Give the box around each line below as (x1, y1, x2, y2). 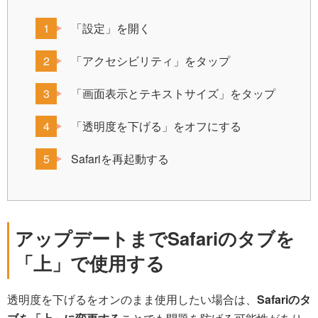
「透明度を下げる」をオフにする (71, 118, 241, 134)
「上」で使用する (15, 250, 165, 276)
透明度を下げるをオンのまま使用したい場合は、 (7, 291, 257, 307)
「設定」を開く (71, 20, 150, 36)
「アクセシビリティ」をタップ (71, 53, 230, 69)
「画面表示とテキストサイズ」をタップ (71, 85, 275, 102)
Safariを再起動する (71, 150, 169, 167)
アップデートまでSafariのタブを (15, 225, 295, 251)
